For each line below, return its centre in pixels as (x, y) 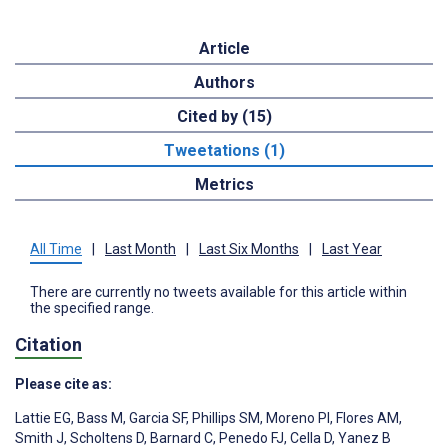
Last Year (352, 248)
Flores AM (366, 418)
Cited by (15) (224, 116)
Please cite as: (63, 384)
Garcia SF (156, 418)
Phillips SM (224, 418)
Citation (48, 345)
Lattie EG (43, 418)
